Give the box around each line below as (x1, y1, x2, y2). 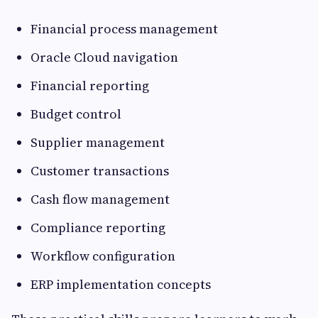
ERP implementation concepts (31, 275, 214, 294)
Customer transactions (31, 162, 172, 180)
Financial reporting (31, 77, 152, 95)
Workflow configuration (31, 247, 178, 265)
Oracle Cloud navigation (31, 48, 181, 67)
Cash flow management (31, 190, 172, 209)
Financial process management (31, 20, 221, 38)
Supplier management (31, 133, 168, 152)
